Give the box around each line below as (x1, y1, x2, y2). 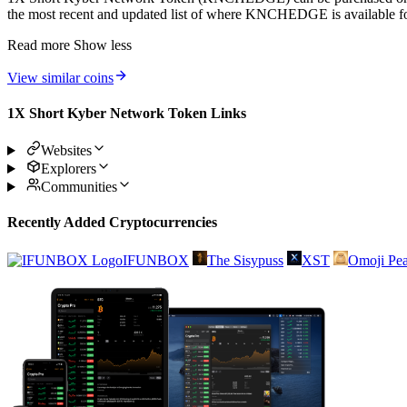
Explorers (40, 161, 96, 177)
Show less (74, 36, 132, 53)
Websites (40, 143, 92, 159)
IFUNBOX (123, 252, 189, 268)
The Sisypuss (207, 252, 283, 268)
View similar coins (7, 69, 114, 85)
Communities (40, 179, 117, 195)
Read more (7, 36, 70, 53)
